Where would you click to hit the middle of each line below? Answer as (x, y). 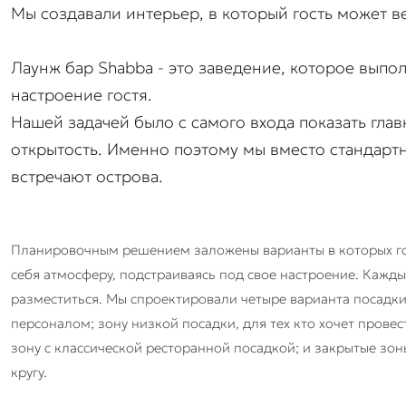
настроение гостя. (82, 95)
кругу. (29, 372)
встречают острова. (87, 176)
